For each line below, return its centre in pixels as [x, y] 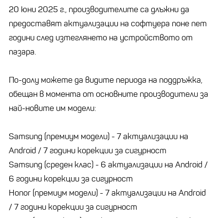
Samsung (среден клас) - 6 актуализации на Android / [108, 164]
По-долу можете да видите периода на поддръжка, [106, 80]
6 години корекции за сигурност [71, 179]
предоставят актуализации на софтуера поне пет [108, 23]
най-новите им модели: [53, 108]
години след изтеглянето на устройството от [101, 37]
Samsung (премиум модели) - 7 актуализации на [99, 136]
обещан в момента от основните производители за [109, 94]
